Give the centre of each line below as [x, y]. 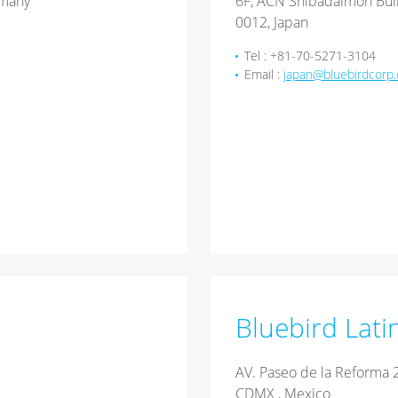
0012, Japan [271, 23]
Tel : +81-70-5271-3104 [310, 56]
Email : [263, 75]
